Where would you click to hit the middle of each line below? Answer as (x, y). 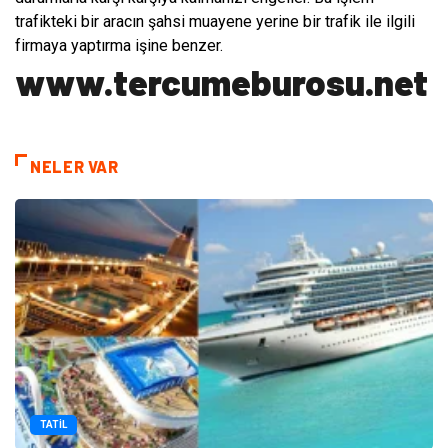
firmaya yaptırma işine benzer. (119, 46)
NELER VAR (74, 167)
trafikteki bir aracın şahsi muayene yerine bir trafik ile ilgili (215, 22)
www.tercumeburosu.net (221, 82)
